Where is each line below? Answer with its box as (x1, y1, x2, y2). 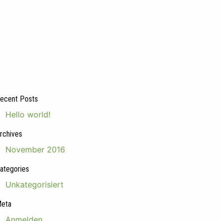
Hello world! (5, 110, 51, 119)
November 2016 (5, 145, 66, 154)
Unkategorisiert (5, 180, 64, 189)
